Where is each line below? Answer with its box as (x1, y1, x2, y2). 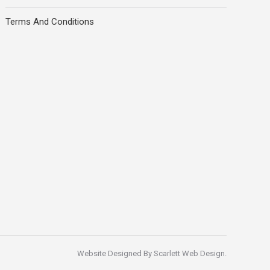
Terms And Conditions (5, 16, 95, 28)
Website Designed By (77, 249, 154, 259)
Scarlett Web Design (154, 249, 225, 259)
